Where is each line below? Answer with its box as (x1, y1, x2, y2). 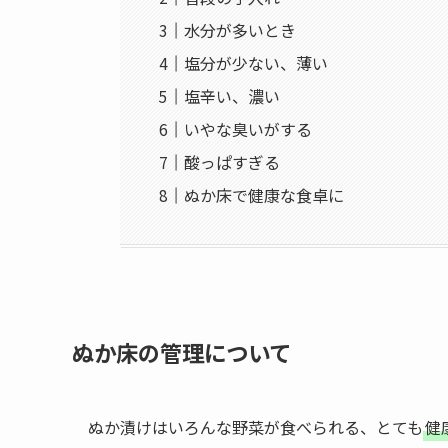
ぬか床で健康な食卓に (184, 182, 345, 207)
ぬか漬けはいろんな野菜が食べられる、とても (88, 415, 423, 440)
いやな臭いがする (184, 116, 313, 141)
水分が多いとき (184, 17, 297, 42)
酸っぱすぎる (184, 149, 281, 174)
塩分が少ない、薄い (184, 50, 329, 75)
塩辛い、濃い (184, 83, 281, 108)
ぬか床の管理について (72, 336, 291, 369)
